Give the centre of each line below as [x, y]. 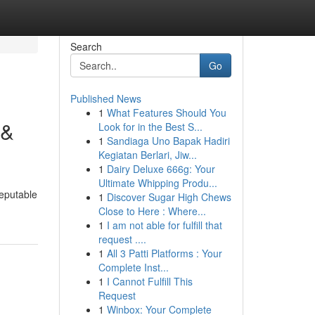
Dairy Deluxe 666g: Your [161, 169]
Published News [105, 98]
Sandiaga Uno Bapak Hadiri [168, 141]
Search [86, 46]
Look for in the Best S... [150, 127]
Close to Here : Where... [152, 211]
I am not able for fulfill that [164, 225]
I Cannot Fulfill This [149, 281]
